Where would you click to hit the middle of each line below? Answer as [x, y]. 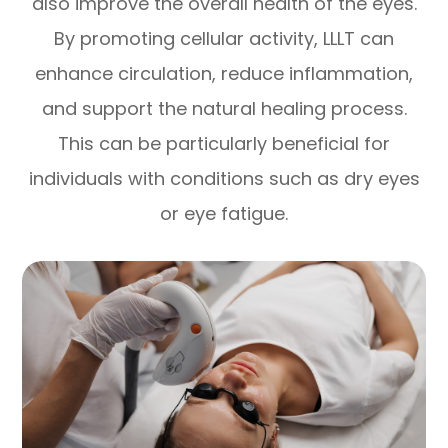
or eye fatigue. [224, 214]
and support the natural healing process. [224, 109]
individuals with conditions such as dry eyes [224, 179]
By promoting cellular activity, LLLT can [224, 39]
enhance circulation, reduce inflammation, [224, 74]
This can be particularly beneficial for [224, 144]
